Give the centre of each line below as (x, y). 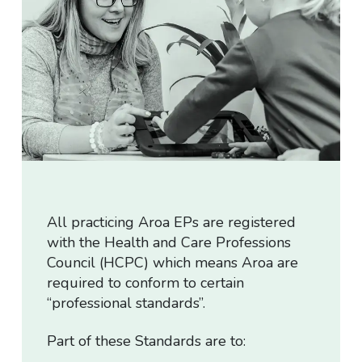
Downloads (181, 130)
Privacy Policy (181, 67)
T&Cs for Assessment (181, 99)
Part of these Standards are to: (147, 341)
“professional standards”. (126, 303)
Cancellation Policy (181, 36)
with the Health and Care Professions (169, 242)
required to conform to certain (146, 282)
